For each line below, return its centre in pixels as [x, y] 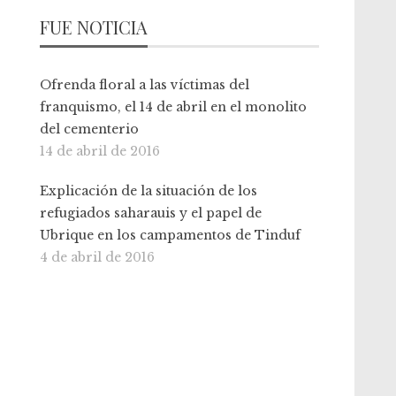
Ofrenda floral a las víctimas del [145, 85]
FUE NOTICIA [94, 27]
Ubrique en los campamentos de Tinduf [171, 235]
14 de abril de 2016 [100, 151]
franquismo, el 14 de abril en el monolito [174, 107]
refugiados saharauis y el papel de [151, 213]
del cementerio [90, 129]
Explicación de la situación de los [149, 191]
